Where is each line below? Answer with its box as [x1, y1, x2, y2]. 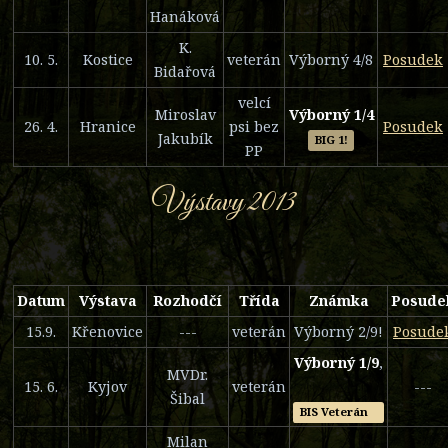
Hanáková [150, 7, 220, 27]
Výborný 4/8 [289, 50, 373, 70]
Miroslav [154, 105, 216, 125]
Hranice [79, 117, 136, 137]
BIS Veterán [300, 404, 377, 420]
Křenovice [72, 322, 143, 342]
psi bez [229, 117, 279, 137]
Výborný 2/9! [294, 322, 383, 342]
